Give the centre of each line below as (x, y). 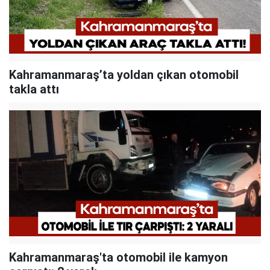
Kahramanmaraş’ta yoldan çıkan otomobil (124, 74)
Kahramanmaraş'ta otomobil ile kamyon (118, 257)
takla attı (34, 89)
